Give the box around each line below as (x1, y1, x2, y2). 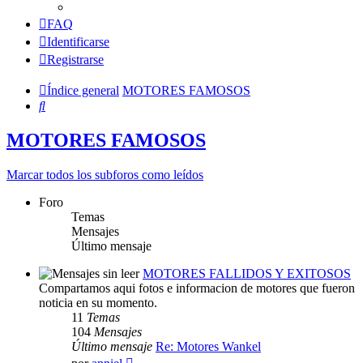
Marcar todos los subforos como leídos (6, 168, 203, 182)
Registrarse (47, 53, 104, 67)
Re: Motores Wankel (156, 340, 261, 354)
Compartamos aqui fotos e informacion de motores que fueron (39, 281, 355, 296)
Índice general (47, 83, 119, 98)
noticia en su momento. (39, 296, 157, 310)
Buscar (45, 98, 80, 113)
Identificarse (47, 35, 109, 49)
